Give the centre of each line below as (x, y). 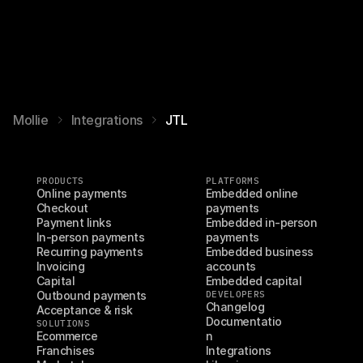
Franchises (66, 350)
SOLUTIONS (63, 323)
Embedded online (252, 193)
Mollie (31, 120)
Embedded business (260, 252)
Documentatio (244, 321)
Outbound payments (92, 295)
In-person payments (91, 237)
